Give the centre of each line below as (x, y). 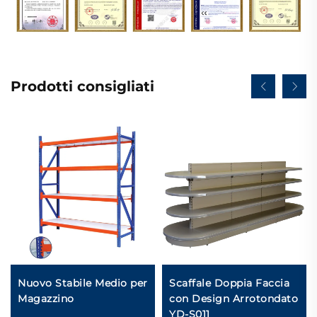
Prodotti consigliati (82, 87)
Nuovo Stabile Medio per (83, 283)
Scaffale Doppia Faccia (229, 283)
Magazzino (46, 299)
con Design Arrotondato (234, 299)
